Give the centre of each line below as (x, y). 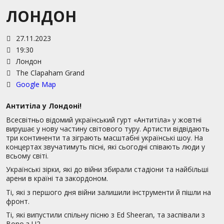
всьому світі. (27, 155)
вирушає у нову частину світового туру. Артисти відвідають (108, 128)
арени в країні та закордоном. (57, 178)
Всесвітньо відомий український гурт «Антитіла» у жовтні (104, 119)
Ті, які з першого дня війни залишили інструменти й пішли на (108, 192)
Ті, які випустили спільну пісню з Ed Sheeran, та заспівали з (105, 214)
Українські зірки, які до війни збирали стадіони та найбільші (107, 169)
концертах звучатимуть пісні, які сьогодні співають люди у (105, 146)
